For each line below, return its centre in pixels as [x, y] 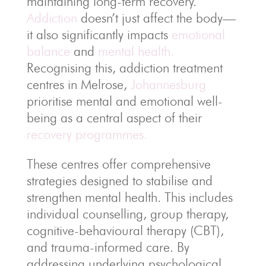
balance [48, 51]
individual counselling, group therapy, [127, 214]
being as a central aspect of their [114, 118]
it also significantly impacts [99, 35]
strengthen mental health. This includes [129, 197]
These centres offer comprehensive [118, 164]
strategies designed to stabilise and [119, 181]
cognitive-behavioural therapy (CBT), [125, 231]
